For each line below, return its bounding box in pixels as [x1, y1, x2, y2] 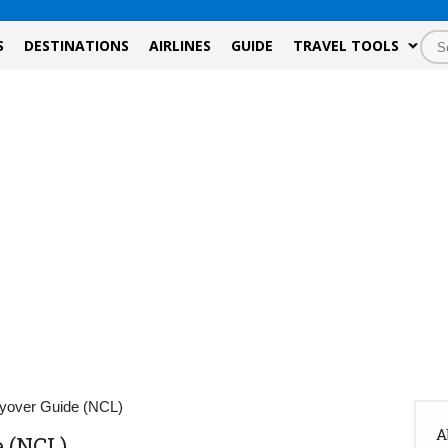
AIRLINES [149, 36, 211, 55]
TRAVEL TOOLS [293, 36, 399, 55]
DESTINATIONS [24, 36, 129, 55]
